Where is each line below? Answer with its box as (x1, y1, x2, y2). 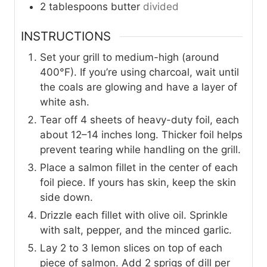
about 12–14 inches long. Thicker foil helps (40, 129, 243, 141)
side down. (40, 191, 93, 204)
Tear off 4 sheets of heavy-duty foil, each (40, 114, 239, 126)
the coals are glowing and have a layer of (40, 81, 237, 94)
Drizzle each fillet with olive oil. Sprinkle (40, 209, 228, 222)
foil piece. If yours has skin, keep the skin (40, 176, 236, 189)
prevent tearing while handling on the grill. (40, 144, 241, 156)
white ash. (40, 96, 89, 108)
